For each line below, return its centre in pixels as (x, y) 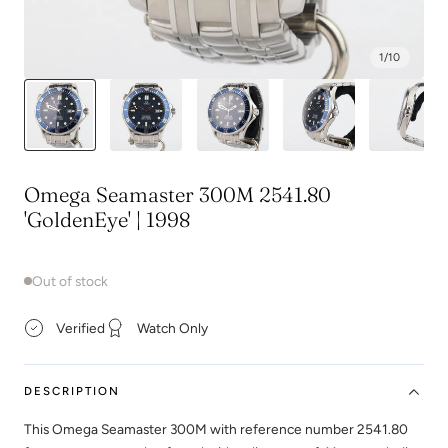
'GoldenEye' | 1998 (107, 219)
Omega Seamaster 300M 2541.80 (177, 194)
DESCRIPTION (72, 390)
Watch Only (172, 327)
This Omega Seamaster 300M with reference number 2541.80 (216, 429)
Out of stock (70, 280)
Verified (80, 327)
